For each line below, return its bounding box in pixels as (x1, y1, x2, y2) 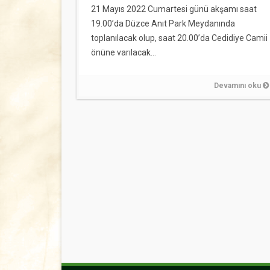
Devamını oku (214, 81, 263, 90)
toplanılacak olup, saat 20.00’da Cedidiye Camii (91, 33, 268, 43)
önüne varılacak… (91, 48, 156, 57)
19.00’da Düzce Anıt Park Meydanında (91, 19, 235, 28)
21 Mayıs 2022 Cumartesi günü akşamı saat (91, 4, 257, 14)
